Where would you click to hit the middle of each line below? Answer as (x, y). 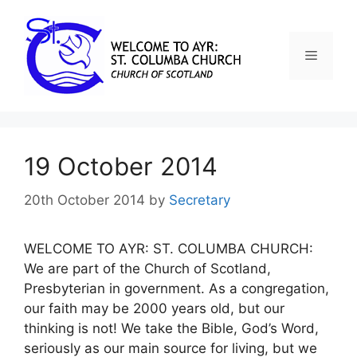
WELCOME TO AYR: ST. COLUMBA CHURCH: (169, 248)
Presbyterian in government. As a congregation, (177, 288)
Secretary (200, 200)
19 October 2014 (121, 166)
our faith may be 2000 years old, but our (154, 308)
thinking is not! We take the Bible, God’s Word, (171, 328)
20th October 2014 (84, 200)
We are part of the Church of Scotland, (147, 268)
